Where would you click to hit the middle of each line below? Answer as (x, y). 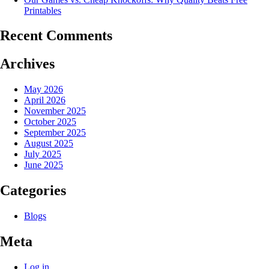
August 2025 (49, 144)
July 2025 (43, 154)
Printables (43, 10)
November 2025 (55, 111)
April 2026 (45, 100)
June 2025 (44, 165)
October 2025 (50, 122)
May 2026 (44, 89)
